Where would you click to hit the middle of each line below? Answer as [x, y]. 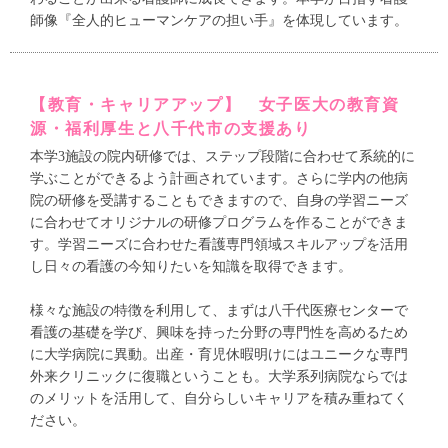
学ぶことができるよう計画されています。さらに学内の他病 [219, 179]
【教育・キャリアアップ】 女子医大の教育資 [215, 105]
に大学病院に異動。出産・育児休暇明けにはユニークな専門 [219, 355]
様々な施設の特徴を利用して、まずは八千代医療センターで [219, 311]
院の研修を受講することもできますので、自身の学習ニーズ [219, 201]
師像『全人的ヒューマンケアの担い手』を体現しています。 [219, 21]
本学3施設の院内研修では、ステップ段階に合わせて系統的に [222, 157]
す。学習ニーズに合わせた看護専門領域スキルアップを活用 [219, 245]
